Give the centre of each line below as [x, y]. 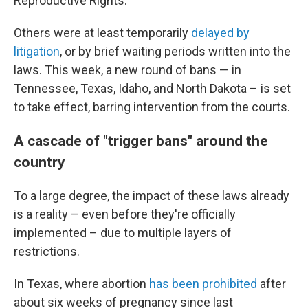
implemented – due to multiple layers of [123, 233]
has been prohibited [203, 284]
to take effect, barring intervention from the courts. [152, 107]
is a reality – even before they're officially [125, 214]
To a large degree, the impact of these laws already [152, 196]
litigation [37, 51]
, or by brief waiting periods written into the [175, 51]
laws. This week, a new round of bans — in [128, 70]
